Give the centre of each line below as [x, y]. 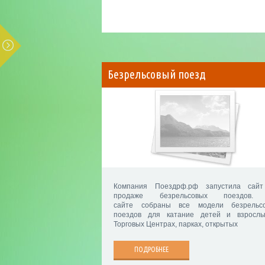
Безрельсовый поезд [157, 75]
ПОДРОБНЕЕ [151, 250]
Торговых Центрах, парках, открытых [176, 224]
